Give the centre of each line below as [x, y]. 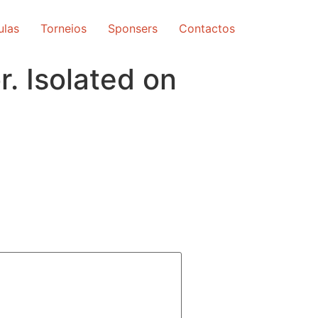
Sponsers [133, 28]
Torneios [64, 28]
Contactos [207, 28]
